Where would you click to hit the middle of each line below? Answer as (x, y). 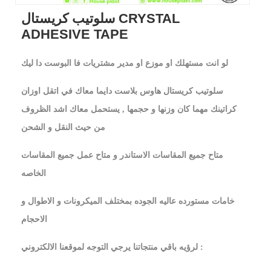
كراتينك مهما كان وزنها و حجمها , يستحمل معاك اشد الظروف (129, 109)
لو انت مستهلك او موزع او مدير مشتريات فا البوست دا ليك (125, 63)
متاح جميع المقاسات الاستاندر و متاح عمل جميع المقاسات (122, 155)
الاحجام (34, 219)
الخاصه (34, 173)
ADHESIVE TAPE (75, 34)
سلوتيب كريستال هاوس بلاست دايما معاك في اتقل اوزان (122, 91)
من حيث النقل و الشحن (63, 127)
